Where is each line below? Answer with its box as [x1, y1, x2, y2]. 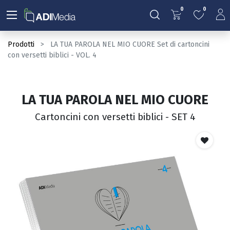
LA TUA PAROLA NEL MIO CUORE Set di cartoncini [50, 40, 209, 49]
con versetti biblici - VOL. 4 [8, 51, 97, 60]
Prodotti [8, 40, 34, 49]
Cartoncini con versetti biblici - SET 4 [34, 111, 196, 123]
